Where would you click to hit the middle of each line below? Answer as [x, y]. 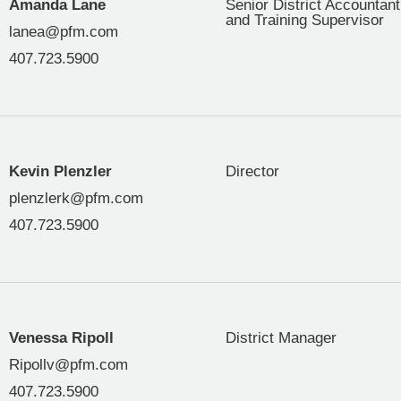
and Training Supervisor [305, 21]
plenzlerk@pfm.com [76, 199]
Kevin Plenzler [60, 172]
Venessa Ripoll [61, 338]
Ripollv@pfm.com [68, 365]
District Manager [281, 338]
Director [252, 172]
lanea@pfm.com [63, 32]
